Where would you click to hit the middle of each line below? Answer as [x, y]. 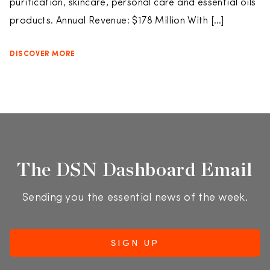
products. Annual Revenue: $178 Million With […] [117, 21]
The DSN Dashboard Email [135, 169]
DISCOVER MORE [42, 54]
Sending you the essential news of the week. [135, 198]
